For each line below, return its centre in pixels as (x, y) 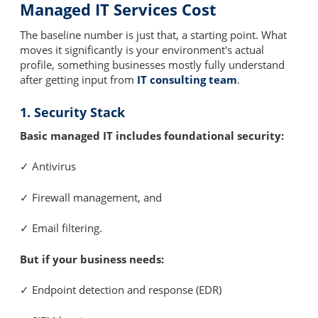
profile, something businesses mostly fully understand (152, 65)
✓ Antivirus (48, 166)
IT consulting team (187, 80)
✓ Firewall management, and (91, 197)
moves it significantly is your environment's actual (142, 50)
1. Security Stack (72, 112)
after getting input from (78, 80)
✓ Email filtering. (61, 228)
